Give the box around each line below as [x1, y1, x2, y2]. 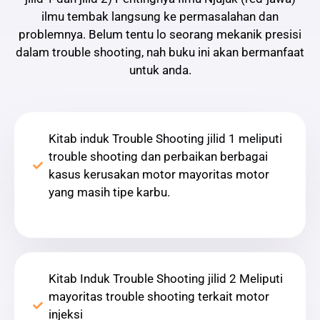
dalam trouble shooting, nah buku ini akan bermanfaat [16, 45, 304, 60]
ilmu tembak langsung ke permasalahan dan [41, 9, 279, 24]
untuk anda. [129, 63, 191, 78]
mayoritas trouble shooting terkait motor [49, 289, 269, 304]
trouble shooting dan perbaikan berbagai [49, 149, 268, 164]
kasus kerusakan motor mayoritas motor [49, 167, 269, 182]
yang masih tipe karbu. [49, 185, 170, 200]
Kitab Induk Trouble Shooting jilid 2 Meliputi [49, 271, 283, 286]
